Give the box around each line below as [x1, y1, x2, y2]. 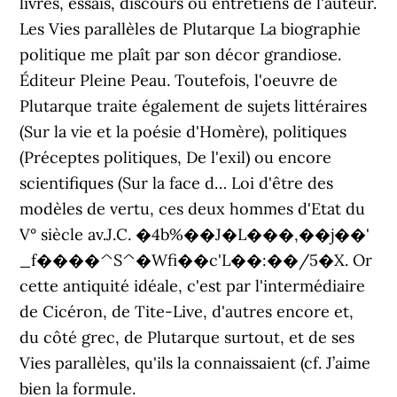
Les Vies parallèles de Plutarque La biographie [19, 19, 362, 39]
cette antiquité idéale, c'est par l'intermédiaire [19, 276, 366, 296]
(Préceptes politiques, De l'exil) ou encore [19, 147, 332, 167]
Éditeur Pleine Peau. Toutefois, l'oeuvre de [19, 70, 339, 90]
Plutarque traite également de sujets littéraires [19, 96, 368, 116]
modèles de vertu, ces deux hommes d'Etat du [19, 198, 366, 219]
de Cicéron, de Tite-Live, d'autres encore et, [19, 301, 354, 322]
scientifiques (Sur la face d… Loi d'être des [19, 173, 334, 193]
